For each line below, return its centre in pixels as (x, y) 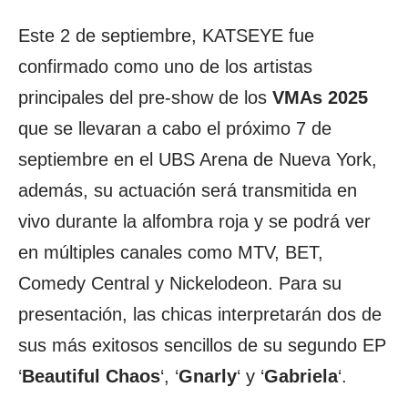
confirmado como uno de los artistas (165, 66)
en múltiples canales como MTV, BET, (171, 252)
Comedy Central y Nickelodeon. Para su (180, 283)
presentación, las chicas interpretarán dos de (200, 314)
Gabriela (301, 376)
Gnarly (208, 376)
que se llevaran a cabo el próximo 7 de (175, 128)
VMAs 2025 (320, 97)
